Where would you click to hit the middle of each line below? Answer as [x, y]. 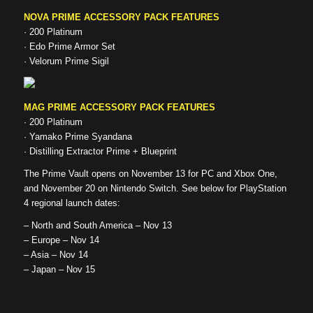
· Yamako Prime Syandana [78, 136]
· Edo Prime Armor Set [69, 47]
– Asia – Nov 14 [56, 254]
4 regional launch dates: [72, 203]
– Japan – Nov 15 [59, 269]
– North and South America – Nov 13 [97, 225]
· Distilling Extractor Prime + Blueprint [100, 151]
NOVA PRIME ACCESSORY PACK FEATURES [121, 17]
